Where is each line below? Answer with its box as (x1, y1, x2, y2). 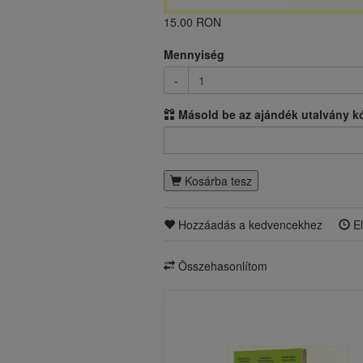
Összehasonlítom (175, 258, 267, 274)
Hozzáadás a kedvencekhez (175, 216, 322, 233)
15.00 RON (164, 14, 221, 30)
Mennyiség (164, 46, 224, 62)
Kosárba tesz (181, 173, 252, 189)
